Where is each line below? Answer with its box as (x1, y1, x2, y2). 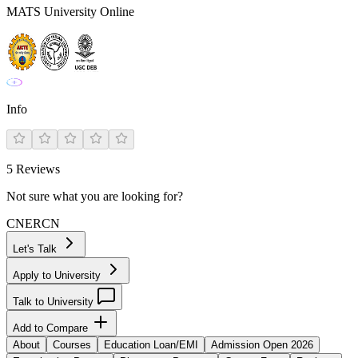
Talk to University (13, 296, 97, 308)
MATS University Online (6, 5, 134, 18)
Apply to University (13, 269, 104, 281)
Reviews (13, 162, 60, 176)
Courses (53, 339, 91, 351)
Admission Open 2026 (211, 339, 313, 351)
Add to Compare (13, 322, 91, 334)
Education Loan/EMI (104, 339, 198, 351)
